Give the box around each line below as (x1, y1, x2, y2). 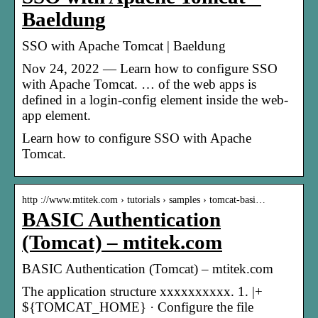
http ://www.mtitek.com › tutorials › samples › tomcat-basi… (22, 194, 265, 205)
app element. (22, 107, 91, 123)
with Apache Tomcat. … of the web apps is (22, 76, 256, 92)
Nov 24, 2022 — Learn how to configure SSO (22, 60, 278, 76)
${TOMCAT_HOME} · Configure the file (22, 299, 253, 314)
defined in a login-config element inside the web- (22, 92, 288, 107)
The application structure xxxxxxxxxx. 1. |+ (22, 283, 263, 299)
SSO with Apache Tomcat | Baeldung (22, 38, 226, 53)
